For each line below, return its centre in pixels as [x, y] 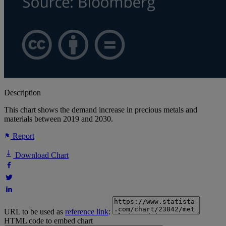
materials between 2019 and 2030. [59, 119]
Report [22, 136]
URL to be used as [35, 212]
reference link [87, 212]
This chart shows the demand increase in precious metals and [101, 110]
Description [22, 93]
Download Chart [41, 155]
